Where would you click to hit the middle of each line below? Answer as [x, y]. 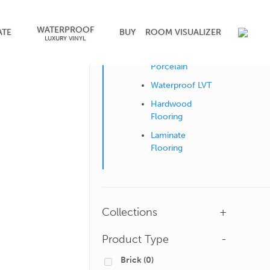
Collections [130, 212]
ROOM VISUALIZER [183, 32]
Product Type [135, 239]
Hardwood [171, 104]
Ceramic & [171, 54]
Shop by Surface [163, 33]
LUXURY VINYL [65, 39]
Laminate [168, 135]
